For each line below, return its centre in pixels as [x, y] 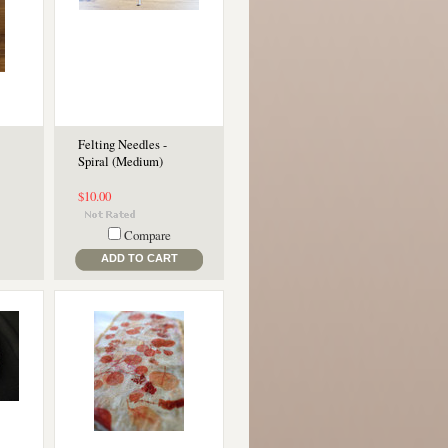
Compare [147, 235]
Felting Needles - [122, 144]
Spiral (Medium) [120, 161]
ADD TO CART [139, 258]
